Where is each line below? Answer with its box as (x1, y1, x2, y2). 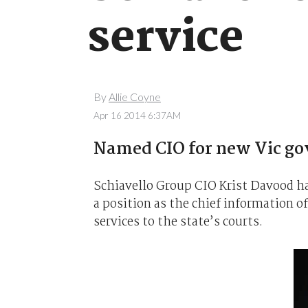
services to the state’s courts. (93, 212, 263, 232)
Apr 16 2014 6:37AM (93, 109, 181, 121)
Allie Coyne (108, 90, 161, 104)
